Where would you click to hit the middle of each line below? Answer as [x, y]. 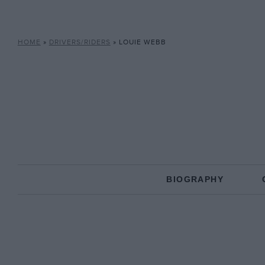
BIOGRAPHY [195, 179]
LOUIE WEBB [142, 42]
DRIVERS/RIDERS [80, 42]
